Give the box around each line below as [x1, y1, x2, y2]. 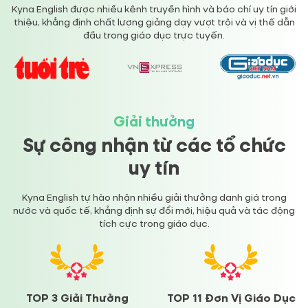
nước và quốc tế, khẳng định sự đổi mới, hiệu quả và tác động [13, 206, 295, 217]
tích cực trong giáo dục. [98, 219, 210, 230]
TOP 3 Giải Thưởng [25, 294, 129, 305]
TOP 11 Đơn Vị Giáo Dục [166, 294, 296, 305]
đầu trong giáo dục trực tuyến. [83, 31, 225, 41]
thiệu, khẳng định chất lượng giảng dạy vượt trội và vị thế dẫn [13, 18, 295, 28]
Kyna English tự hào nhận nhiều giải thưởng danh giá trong [21, 193, 287, 203]
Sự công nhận [22, 137, 153, 157]
